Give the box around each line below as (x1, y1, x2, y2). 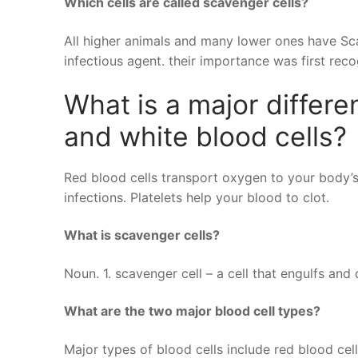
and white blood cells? (64, 120, 347, 153)
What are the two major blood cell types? (64, 303, 320, 320)
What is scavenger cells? (64, 227, 220, 244)
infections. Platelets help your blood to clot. (64, 189, 329, 205)
